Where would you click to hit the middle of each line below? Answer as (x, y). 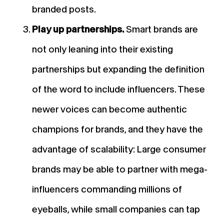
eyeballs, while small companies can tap (116, 209)
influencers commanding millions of (107, 189)
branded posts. (64, 9)
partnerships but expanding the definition (118, 69)
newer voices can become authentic (109, 109)
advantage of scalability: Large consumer (119, 149)
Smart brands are (161, 29)
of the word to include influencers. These (118, 89)
